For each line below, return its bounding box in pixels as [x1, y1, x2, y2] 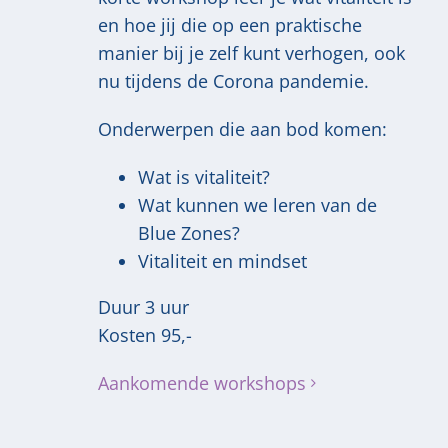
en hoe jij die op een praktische [98, 12, 362, 37]
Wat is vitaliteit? [138, 164, 270, 189]
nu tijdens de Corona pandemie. [98, 68, 369, 93]
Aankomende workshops [98, 370, 306, 395]
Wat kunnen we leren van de [138, 192, 377, 217]
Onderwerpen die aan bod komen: [98, 116, 387, 141]
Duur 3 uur [98, 294, 189, 319]
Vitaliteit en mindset [138, 248, 307, 273]
